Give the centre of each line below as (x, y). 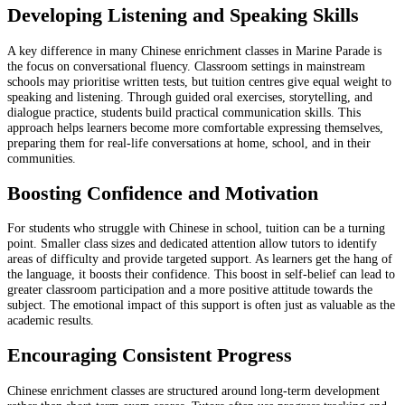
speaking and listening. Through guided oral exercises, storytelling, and (190, 96)
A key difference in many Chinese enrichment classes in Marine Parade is (194, 50)
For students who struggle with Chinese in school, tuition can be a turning (196, 228)
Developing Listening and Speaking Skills (183, 15)
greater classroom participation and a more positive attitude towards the (190, 290)
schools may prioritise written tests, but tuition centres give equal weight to (199, 81)
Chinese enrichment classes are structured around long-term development (193, 391)
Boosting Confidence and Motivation (163, 193)
